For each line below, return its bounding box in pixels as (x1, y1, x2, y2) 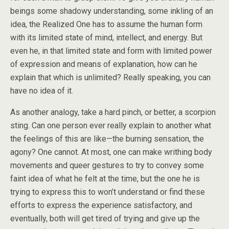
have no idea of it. (10, 86, 73, 96)
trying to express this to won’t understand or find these (10, 187, 205, 197)
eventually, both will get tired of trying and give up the (10, 214, 200, 223)
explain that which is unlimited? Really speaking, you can (10, 73, 211, 82)
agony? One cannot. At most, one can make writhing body (10, 147, 212, 157)
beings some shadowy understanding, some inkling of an (10, 6, 213, 16)
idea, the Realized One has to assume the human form (10, 19, 202, 29)
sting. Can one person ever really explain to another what (10, 121, 211, 130)
